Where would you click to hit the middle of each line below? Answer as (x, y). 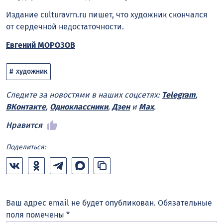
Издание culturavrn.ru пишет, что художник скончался (107, 14)
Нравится (24, 125)
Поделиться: (26, 147)
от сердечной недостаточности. (66, 26)
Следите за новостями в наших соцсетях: (84, 95)
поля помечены (36, 215)
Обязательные (185, 203)
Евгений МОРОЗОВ (41, 45)
